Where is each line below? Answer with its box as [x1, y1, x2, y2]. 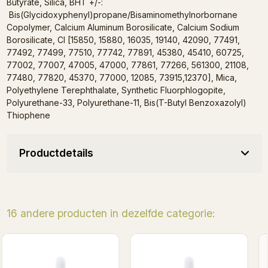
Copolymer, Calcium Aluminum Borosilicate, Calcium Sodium [6, 22, 239, 33]
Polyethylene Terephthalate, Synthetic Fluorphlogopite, [6, 85, 226, 96]
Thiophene [6, 110, 50, 121]
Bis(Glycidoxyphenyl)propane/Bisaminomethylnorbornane [6, 10, 237, 20]
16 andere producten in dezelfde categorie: [6, 207, 215, 220]
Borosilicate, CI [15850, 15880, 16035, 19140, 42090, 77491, [6, 35, 240, 45]
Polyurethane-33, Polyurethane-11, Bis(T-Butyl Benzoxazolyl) [6, 98, 246, 108]
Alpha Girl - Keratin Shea [46, 239, 142, 250]
